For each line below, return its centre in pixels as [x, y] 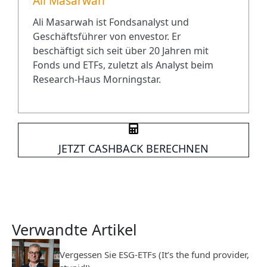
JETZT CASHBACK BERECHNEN [133, 149]
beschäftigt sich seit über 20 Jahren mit [121, 51]
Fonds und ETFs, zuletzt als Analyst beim [123, 65]
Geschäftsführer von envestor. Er [107, 37]
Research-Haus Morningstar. [97, 80]
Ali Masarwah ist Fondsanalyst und [111, 22]
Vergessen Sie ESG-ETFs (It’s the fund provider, [154, 255]
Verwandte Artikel [74, 230]
